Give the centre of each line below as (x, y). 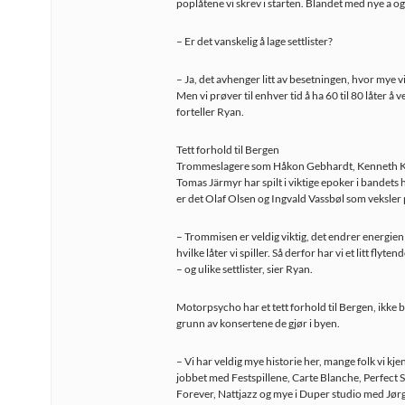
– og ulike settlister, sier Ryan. (245, 269)
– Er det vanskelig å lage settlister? (254, 41)
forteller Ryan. (210, 112)
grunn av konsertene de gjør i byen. (258, 323)
